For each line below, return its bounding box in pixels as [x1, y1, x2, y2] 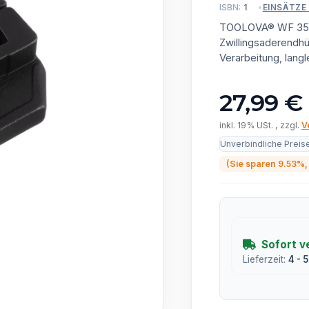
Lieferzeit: [242, 254, 288, 265]
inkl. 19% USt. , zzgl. [219, 120, 301, 130]
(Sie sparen [226, 159, 278, 169]
